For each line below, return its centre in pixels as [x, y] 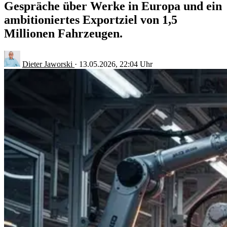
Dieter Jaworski [48, 64]
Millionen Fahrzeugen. [63, 33]
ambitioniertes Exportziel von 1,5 [91, 20]
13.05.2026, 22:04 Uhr [116, 64]
